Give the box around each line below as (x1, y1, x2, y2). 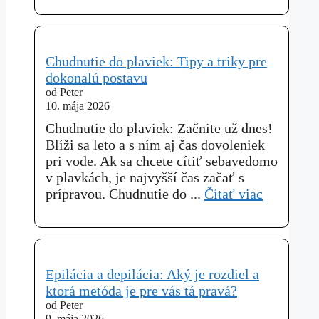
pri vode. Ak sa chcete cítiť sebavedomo (46, 152, 278, 169)
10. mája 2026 (46, 99, 110, 113)
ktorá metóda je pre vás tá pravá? (46, 282, 237, 298)
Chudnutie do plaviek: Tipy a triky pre (46, 53, 267, 69)
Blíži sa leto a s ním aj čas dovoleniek (46, 136, 265, 152)
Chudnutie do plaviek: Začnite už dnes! (46, 120, 273, 136)
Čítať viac (204, 185, 263, 202)
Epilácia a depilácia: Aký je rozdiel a (46, 266, 259, 282)
